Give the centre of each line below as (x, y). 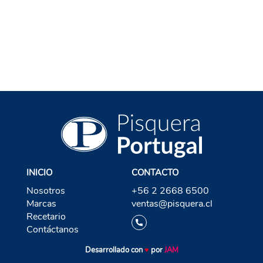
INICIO (39, 173)
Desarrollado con (114, 250)
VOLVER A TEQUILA (131, 22)
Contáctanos (52, 230)
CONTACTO (155, 173)
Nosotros (45, 191)
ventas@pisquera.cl (172, 204)
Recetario (46, 217)
